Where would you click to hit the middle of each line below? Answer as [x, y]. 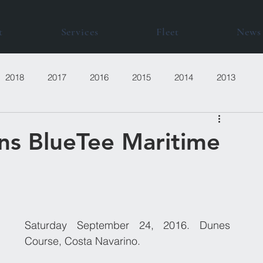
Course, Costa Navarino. [82, 241]
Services [80, 32]
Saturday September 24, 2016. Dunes [127, 225]
